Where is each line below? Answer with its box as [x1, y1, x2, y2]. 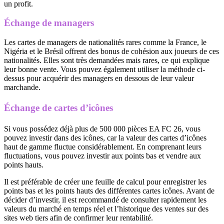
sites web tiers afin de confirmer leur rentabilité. [4, 213, 153, 222]
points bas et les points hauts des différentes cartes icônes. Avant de [4, 186, 214, 195]
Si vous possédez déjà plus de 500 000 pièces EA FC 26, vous [4, 124, 200, 133]
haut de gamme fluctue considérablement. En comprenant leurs [4, 142, 201, 151]
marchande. [4, 83, 40, 92]
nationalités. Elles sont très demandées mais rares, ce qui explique [4, 56, 209, 65]
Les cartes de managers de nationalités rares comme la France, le [4, 38, 206, 47]
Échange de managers [4, 17, 94, 28]
